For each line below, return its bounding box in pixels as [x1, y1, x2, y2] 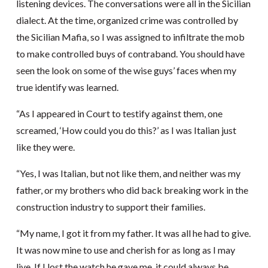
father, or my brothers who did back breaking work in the [16, 184, 248, 196]
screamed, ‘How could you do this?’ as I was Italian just [16, 124, 236, 136]
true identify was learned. [16, 81, 118, 93]
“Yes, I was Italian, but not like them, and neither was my [16, 167, 240, 179]
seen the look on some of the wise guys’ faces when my [16, 65, 236, 76]
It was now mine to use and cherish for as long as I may [16, 244, 235, 255]
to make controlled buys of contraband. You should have [16, 48, 245, 59]
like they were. [16, 141, 75, 153]
